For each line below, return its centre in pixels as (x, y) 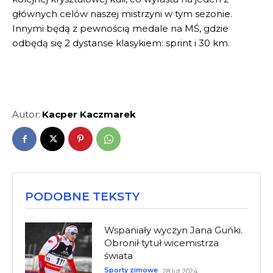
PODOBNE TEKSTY (82, 196)
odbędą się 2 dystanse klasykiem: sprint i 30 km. (121, 43)
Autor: (26, 114)
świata (118, 255)
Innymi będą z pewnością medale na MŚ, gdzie (120, 28)
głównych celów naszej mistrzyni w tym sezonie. (122, 13)
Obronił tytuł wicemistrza (161, 243)
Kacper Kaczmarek (89, 114)
